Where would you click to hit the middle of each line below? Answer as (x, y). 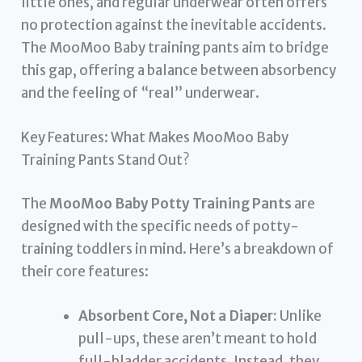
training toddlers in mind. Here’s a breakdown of (178, 248)
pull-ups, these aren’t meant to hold (198, 338)
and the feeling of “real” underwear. (141, 93)
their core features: (85, 271)
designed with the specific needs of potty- (160, 226)
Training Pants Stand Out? (106, 160)
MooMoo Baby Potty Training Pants (171, 203)
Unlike (300, 316)
